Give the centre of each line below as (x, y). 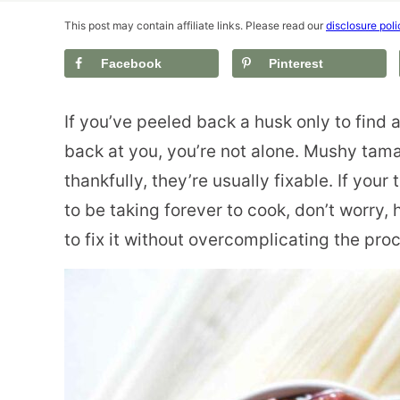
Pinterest (296, 63)
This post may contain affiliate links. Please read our (195, 25)
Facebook (131, 63)
